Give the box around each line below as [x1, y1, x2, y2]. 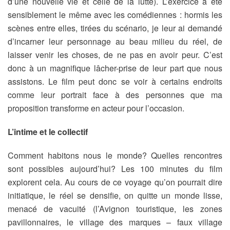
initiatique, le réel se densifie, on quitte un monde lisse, [8, 189, 222, 201]
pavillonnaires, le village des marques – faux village [8, 216, 222, 228]
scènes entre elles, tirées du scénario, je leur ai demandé [8, 22, 222, 34]
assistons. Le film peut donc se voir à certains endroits [8, 75, 222, 87]
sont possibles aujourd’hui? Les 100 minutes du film [8, 163, 222, 175]
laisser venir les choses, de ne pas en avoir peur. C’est [8, 49, 222, 61]
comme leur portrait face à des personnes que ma [8, 89, 222, 101]
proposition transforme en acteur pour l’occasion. [8, 102, 184, 114]
